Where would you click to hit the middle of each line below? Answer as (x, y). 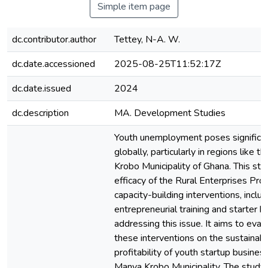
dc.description (40, 113)
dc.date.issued (42, 89)
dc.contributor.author (54, 39)
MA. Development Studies (170, 113)
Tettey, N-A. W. (147, 39)
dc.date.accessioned (54, 64)
